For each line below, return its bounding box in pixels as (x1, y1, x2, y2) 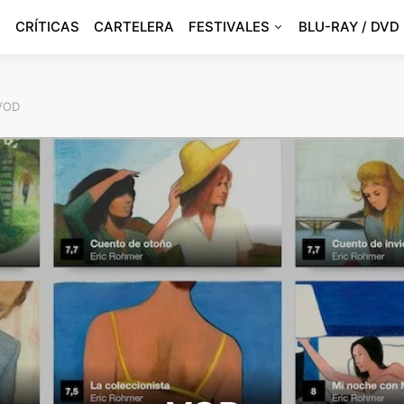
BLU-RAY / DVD (298, 18, 399, 35)
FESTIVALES (188, 18, 270, 35)
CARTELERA (94, 18, 174, 35)
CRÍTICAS (15, 18, 79, 35)
